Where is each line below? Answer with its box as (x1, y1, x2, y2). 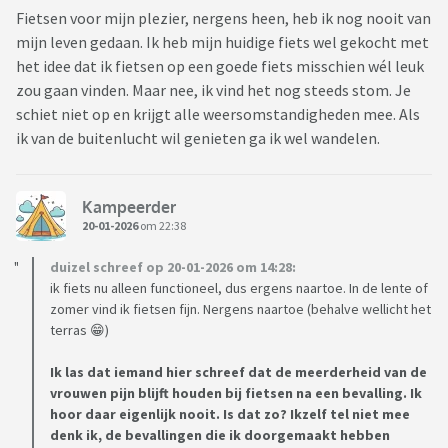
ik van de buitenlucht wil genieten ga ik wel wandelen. (16, 128, 380, 149)
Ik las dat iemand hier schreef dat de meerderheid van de (50, 363, 427, 382)
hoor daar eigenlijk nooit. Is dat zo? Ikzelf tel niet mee (50, 405, 410, 424)
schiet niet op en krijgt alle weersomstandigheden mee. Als (16, 104, 420, 125)
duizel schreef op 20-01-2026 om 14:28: (50, 258, 296, 277)
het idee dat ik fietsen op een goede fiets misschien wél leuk (16, 56, 424, 77)
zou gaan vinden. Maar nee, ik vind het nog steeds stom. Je (16, 80, 411, 101)
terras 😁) (50, 321, 109, 340)
